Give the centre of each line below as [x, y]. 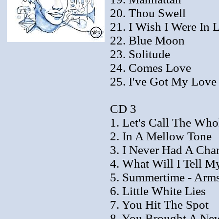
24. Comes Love [151, 67]
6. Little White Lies [158, 191]
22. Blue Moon [147, 40]
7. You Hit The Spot [159, 204]
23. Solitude [140, 54]
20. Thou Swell [148, 13]
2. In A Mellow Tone [161, 136]
